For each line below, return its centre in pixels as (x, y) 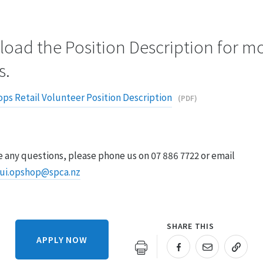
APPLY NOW (62, 240)
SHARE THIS (190, 226)
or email (217, 155)
